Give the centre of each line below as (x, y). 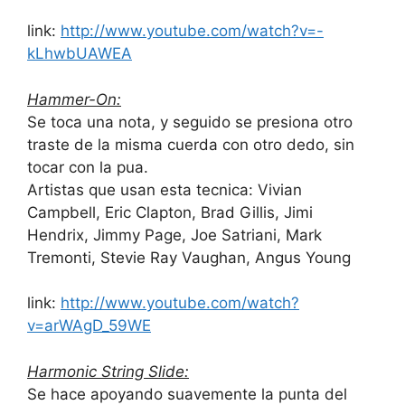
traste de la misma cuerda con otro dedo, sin (191, 144)
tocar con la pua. (88, 167)
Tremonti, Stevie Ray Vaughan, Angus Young (189, 257)
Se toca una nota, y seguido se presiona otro (190, 122)
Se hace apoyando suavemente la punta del (187, 394)
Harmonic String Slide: (108, 371)
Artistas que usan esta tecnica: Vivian (165, 189)
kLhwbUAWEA (80, 54)
